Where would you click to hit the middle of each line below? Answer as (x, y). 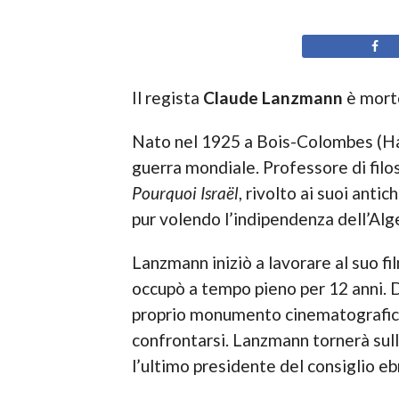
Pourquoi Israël (185, 193)
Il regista (167, 98)
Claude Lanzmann (273, 98)
